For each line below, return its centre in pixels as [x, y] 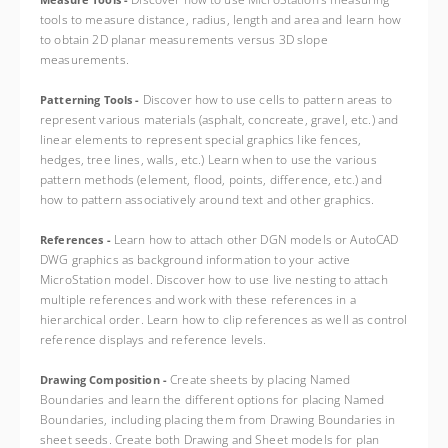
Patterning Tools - [91, 100]
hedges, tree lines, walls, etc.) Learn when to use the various [208, 159]
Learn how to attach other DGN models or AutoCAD [256, 239]
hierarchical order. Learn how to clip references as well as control [224, 319]
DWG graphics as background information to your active [195, 259]
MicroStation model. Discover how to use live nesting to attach [214, 279]
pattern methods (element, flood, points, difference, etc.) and [211, 179]
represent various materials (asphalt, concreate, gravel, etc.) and [219, 119]
